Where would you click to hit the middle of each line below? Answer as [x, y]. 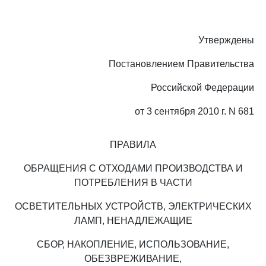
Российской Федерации [202, 88]
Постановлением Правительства [181, 64]
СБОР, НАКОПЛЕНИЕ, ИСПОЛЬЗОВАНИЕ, [133, 244]
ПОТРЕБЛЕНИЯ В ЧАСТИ [133, 183]
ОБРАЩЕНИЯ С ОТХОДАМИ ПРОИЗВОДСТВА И [133, 168]
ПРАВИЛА [133, 145]
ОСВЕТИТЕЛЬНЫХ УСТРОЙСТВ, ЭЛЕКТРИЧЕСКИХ [133, 206]
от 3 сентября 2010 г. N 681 [194, 111]
